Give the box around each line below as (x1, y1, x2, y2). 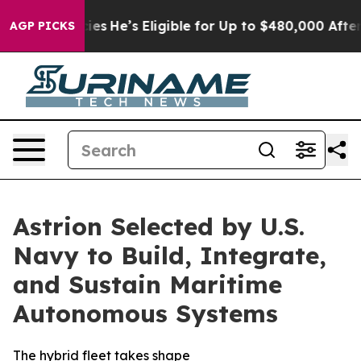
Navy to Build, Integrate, (13, 240, 326, 271)
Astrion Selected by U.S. (13, 211, 305, 242)
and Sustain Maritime (13, 269, 282, 300)
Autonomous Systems (13, 298, 278, 329)
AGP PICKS (10, 19, 75, 33)
